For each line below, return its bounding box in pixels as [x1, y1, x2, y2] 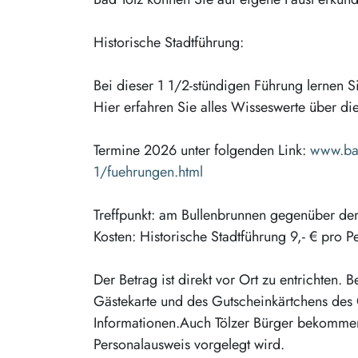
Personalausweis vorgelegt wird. [93, 333, 284, 355]
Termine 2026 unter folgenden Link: [93, 139, 310, 161]
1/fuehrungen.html [93, 161, 203, 182]
